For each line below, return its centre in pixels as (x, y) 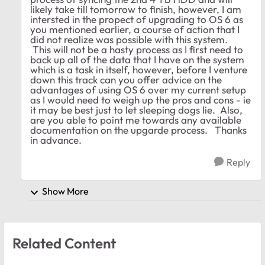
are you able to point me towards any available (136, 120)
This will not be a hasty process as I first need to (137, 50)
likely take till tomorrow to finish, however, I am (136, 9)
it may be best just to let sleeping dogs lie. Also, (136, 110)
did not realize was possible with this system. (130, 40)
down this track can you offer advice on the (126, 80)
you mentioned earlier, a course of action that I (135, 30)
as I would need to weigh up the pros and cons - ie (140, 100)
